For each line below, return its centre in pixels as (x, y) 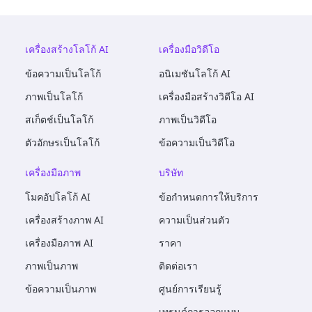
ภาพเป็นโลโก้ (54, 96)
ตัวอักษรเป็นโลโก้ (62, 142)
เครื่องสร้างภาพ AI (64, 219)
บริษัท (171, 172)
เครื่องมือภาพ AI (59, 242)
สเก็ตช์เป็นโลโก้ (59, 119)
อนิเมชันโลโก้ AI (195, 73)
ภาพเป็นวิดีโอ (188, 119)
